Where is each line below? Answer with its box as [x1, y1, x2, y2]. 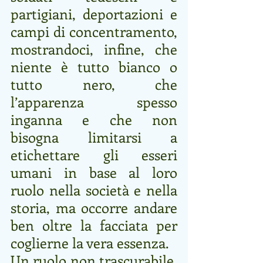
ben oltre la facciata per [11, 215, 177, 234]
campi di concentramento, [11, 21, 177, 41]
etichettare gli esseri [11, 144, 177, 164]
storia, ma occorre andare [11, 197, 177, 217]
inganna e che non [11, 109, 177, 129]
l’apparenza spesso [11, 92, 177, 111]
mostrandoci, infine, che [11, 39, 177, 58]
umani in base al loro [11, 162, 177, 181]
